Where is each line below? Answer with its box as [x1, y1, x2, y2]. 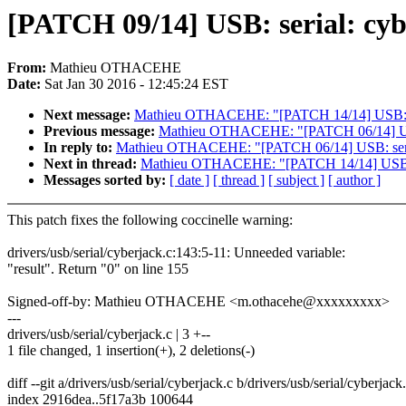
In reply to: [43, 140, 116, 156]
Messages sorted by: [43, 172, 169, 188]
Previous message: [43, 123, 159, 140]
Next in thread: [43, 156, 140, 172]
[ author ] [328, 172, 381, 188]
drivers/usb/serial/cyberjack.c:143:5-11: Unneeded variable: [7, 245, 345, 261]
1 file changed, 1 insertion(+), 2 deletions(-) [7, 343, 255, 359]
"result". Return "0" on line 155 [7, 261, 188, 277]
